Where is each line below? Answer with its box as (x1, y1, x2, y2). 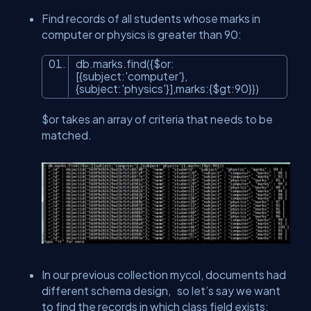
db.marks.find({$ (76, 57, 160, 71)
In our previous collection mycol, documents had (42, 268, 286, 282)
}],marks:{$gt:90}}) (166, 82, 263, 96)
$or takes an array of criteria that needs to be (42, 112, 273, 126)
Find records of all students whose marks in (42, 12, 260, 26)
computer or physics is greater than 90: (42, 28, 242, 42)
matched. (42, 128, 92, 142)
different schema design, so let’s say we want (42, 284, 280, 298)
